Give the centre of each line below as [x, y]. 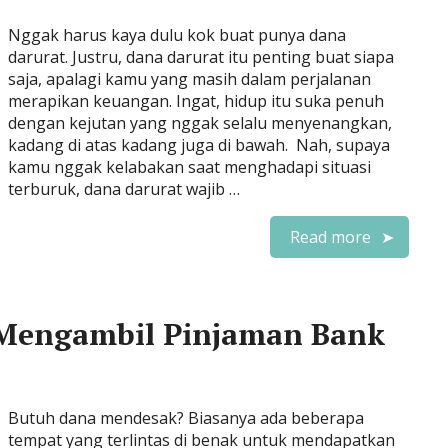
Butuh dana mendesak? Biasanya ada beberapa [186, 418]
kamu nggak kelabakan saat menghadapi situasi [189, 167]
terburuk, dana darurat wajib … [124, 189]
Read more [330, 237]
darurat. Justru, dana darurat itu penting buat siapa [201, 57]
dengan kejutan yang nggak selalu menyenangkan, [200, 123]
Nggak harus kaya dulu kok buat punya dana [177, 35]
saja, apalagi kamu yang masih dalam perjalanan [189, 79]
